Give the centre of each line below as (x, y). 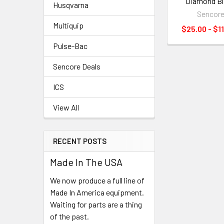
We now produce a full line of (97, 180)
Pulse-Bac (70, 46)
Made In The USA (86, 162)
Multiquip (68, 25)
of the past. (69, 216)
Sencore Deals (77, 66)
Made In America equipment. (97, 192)
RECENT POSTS (80, 141)
